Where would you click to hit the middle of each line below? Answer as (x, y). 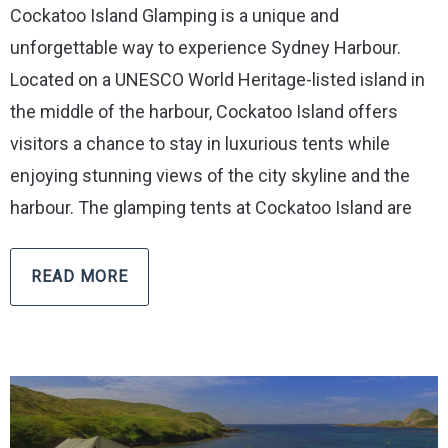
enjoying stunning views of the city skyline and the (210, 175)
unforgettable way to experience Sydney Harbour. (205, 47)
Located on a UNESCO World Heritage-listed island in (217, 79)
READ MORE (79, 276)
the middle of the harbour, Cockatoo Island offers (204, 111)
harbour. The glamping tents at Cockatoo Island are (211, 207)
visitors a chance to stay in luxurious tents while (200, 143)
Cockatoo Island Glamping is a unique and (174, 15)
